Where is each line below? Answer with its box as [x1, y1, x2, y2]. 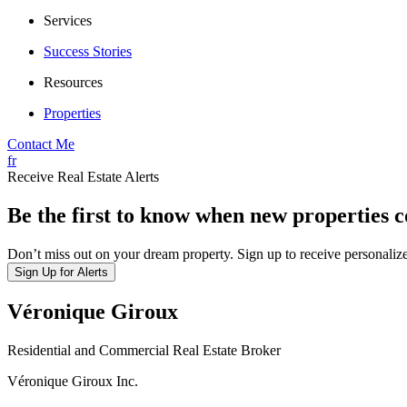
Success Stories [44, 44, 132, 59]
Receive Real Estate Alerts [7, 169, 159, 184]
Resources [44, 74, 103, 90]
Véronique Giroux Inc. [7, 372, 138, 389]
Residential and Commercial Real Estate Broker [7, 342, 281, 358]
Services [44, 13, 92, 28]
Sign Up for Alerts [15, 264, 108, 279]
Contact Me [7, 136, 74, 152]
